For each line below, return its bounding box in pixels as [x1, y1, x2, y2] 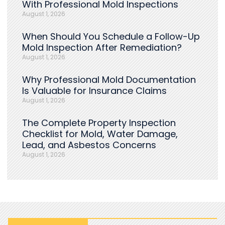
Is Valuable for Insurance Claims [22, 84, 167, 97]
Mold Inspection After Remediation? [22, 41, 182, 54]
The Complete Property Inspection [22, 117, 176, 130]
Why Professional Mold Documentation [22, 73, 196, 86]
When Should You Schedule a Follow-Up [22, 30, 200, 43]
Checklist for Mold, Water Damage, [22, 128, 178, 141]
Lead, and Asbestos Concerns [22, 139, 156, 152]
